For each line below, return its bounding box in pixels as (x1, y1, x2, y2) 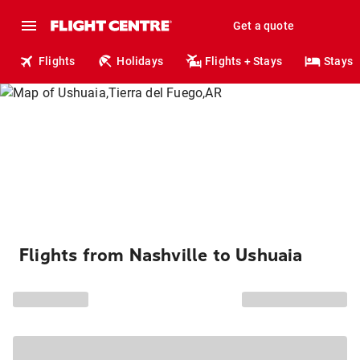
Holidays (117, 55, 164, 67)
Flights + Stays (205, 55, 283, 67)
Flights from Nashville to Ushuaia (19, 245, 303, 266)
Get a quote (232, 19, 294, 32)
